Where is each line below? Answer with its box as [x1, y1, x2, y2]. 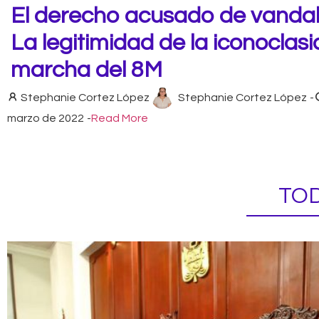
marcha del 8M [11, 58, 162, 82]
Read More [91, 112, 148, 124]
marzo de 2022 [7, 112, 84, 124]
